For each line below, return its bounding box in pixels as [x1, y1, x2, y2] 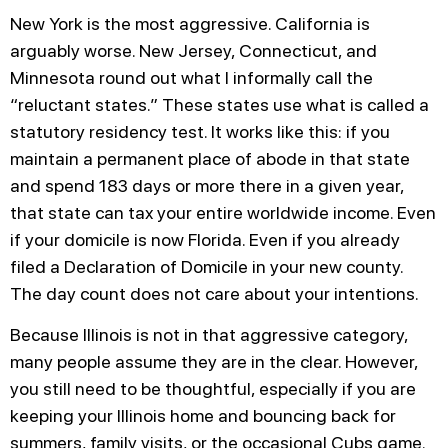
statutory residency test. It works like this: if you [10, 120, 390, 142]
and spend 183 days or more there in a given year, [10, 174, 404, 196]
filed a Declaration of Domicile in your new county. [10, 255, 403, 277]
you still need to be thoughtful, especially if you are [10, 377, 416, 399]
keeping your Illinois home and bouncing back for [10, 404, 396, 426]
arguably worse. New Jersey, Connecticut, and [10, 39, 377, 61]
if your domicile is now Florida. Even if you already [10, 228, 400, 250]
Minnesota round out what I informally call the [10, 66, 373, 88]
